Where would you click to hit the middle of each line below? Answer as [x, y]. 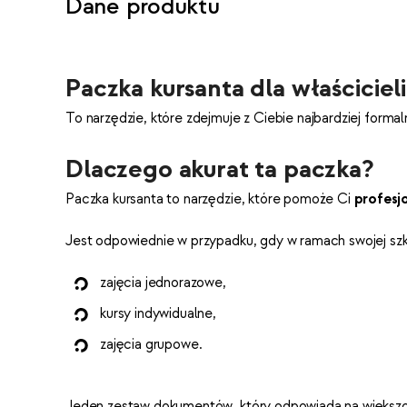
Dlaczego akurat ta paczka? [219, 169]
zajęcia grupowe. [151, 345]
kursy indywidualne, [158, 314]
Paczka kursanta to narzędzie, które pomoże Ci [210, 199]
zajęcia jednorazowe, [163, 283]
